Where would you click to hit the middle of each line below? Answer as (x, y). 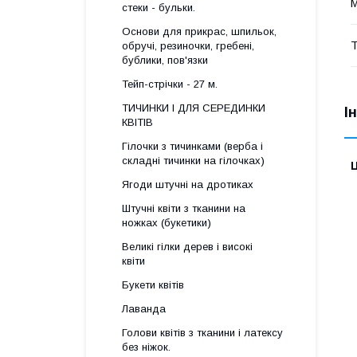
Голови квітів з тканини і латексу (202, 333)
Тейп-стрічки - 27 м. (170, 84)
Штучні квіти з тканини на (184, 208)
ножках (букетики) (167, 223)
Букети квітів (153, 285)
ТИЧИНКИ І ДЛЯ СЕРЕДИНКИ (194, 108)
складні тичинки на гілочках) (193, 161)
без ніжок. (146, 347)
